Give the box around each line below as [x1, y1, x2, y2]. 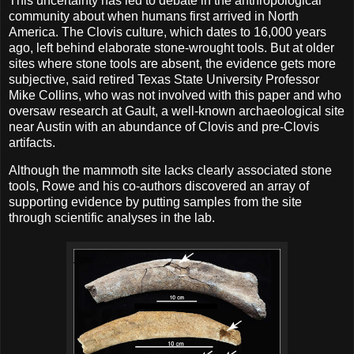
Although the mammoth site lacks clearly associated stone [9, 164, 332, 178]
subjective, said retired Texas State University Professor [9, 72, 319, 86]
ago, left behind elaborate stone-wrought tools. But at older [9, 40, 334, 55]
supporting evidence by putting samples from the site [9, 195, 302, 209]
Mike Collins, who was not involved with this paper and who [9, 88, 341, 102]
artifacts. [9, 135, 55, 149]
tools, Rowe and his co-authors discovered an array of [9, 179, 309, 194]
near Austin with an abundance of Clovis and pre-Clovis [9, 119, 319, 134]
